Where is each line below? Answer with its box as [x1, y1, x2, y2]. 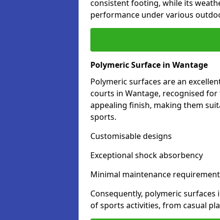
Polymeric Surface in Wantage [90, 59, 208, 70]
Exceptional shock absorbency [90, 150, 203, 161]
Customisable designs [90, 131, 172, 141]
